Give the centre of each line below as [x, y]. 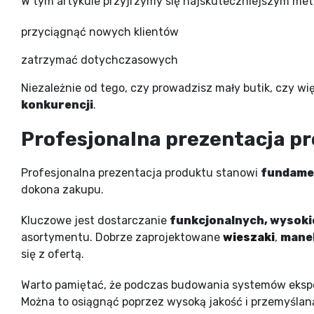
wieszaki [249, 237]
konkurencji [57, 104]
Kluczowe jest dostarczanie [95, 220]
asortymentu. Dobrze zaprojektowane [122, 237]
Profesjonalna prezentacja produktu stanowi [141, 172]
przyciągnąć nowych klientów [100, 32]
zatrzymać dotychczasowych [100, 60]
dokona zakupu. [62, 189]
